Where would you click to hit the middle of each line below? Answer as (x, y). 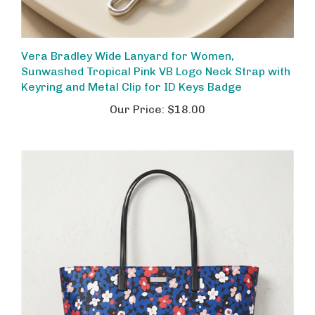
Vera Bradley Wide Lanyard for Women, (128, 44)
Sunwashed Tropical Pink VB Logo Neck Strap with (156, 59)
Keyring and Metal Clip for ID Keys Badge (131, 75)
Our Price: (137, 97)
